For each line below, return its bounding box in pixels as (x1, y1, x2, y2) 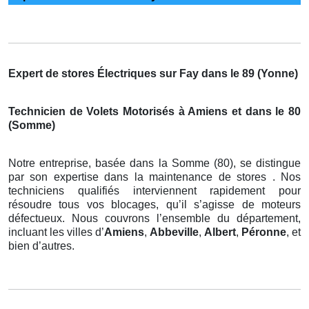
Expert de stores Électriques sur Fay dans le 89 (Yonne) (8, 67, 298, 79)
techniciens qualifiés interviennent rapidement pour (8, 184, 301, 197)
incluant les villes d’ (8, 226, 104, 238)
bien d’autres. (8, 239, 74, 252)
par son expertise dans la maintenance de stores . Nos (8, 170, 301, 183)
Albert (204, 226, 236, 238)
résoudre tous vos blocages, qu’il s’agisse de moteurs (8, 198, 301, 210)
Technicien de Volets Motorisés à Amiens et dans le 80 (8, 105, 301, 117)
